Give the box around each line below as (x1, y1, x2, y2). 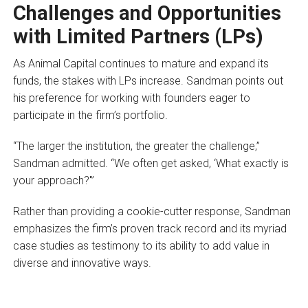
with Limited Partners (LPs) (12, 24, 263, 48)
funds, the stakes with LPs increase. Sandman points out (12, 74, 283, 87)
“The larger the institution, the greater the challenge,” (12, 139, 260, 153)
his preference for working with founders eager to (12, 91, 250, 104)
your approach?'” (12, 173, 94, 187)
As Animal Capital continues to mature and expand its (12, 56, 269, 70)
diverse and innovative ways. (12, 256, 151, 269)
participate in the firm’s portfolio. (12, 108, 168, 122)
